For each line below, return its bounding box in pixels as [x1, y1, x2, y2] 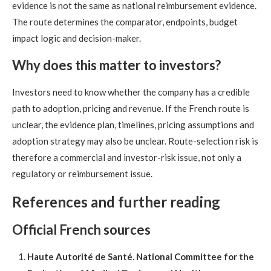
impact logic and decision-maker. [12, 33, 141, 44]
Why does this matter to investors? [12, 57, 221, 74]
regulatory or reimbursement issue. [12, 168, 152, 180]
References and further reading [12, 193, 220, 211]
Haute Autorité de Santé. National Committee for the [27, 251, 254, 263]
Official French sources [12, 221, 151, 238]
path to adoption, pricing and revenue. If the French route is [12, 103, 249, 114]
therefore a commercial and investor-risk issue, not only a [12, 152, 241, 163]
